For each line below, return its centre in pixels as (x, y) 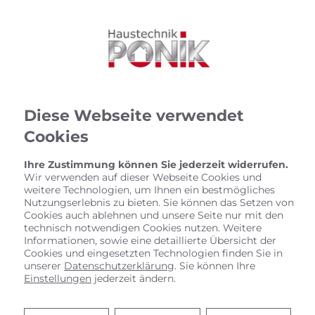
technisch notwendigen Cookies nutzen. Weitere (143, 228)
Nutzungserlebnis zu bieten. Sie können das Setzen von (159, 202)
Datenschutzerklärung (119, 266)
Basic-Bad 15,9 (272, 259)
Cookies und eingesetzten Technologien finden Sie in (153, 253)
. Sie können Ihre (215, 266)
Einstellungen (58, 278)
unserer (44, 266)
